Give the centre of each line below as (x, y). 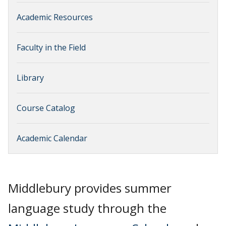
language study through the (87, 208)
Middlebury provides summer (90, 188)
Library (30, 78)
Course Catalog (46, 108)
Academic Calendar (52, 138)
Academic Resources (55, 17)
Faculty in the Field (51, 48)
